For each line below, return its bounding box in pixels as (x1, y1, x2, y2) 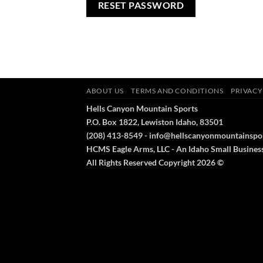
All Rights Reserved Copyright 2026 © (86, 157, 224, 168)
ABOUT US (86, 86, 124, 96)
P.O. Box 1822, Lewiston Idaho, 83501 (86, 117, 223, 127)
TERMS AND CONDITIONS (131, 86, 224, 96)
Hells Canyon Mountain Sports (86, 103, 198, 114)
